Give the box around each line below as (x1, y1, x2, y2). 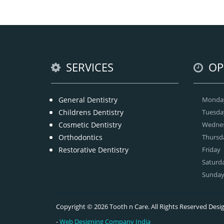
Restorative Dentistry (58, 144, 128, 154)
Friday (201, 144, 220, 154)
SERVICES (63, 59, 113, 74)
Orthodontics (58, 132, 102, 142)
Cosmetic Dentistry (58, 119, 121, 129)
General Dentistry (58, 94, 117, 104)
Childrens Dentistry (58, 107, 123, 117)
